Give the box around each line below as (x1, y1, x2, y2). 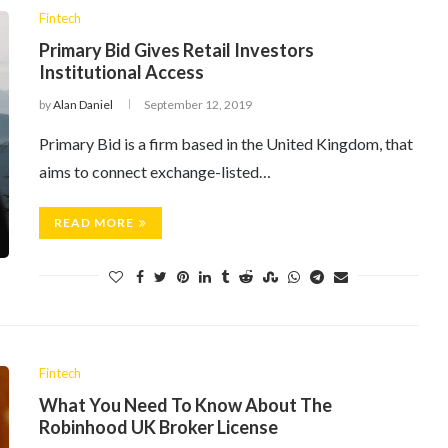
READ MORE (54, 215, 134, 230)
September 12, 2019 (144, 97, 252, 112)
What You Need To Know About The (39, 394, 332, 416)
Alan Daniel (53, 97, 113, 112)
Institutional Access (39, 61, 204, 83)
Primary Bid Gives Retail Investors (39, 39, 314, 61)
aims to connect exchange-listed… (39, 162, 271, 181)
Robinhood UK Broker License (39, 416, 278, 438)
